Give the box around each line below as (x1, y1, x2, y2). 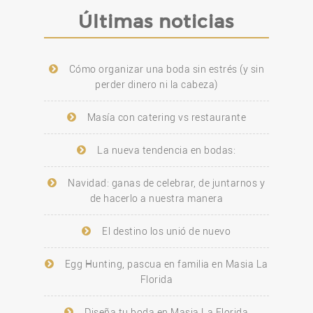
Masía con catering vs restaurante (87, 112, 247, 124)
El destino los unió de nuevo (102, 226, 231, 238)
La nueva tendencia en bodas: (97, 145, 236, 156)
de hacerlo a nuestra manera (89, 193, 224, 205)
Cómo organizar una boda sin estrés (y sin (68, 64, 265, 75)
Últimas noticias (78, 9, 235, 31)
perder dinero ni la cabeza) (95, 79, 218, 91)
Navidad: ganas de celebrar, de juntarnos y (68, 177, 265, 189)
